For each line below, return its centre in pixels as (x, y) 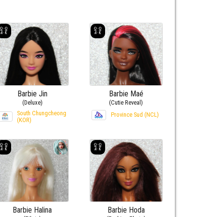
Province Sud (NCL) (135, 114)
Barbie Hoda (126, 210)
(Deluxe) (32, 102)
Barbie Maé (126, 93)
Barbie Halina (32, 210)
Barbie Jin (32, 93)
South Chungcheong (41, 113)
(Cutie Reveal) (126, 102)
